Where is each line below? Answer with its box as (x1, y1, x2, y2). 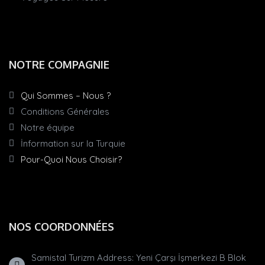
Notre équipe (21, 121, 75, 133)
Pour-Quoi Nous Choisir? (21, 153, 122, 165)
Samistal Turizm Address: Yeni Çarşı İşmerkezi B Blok (31, 251, 246, 263)
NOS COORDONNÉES (9, 219, 114, 233)
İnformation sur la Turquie (21, 137, 125, 149)
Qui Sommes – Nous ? (21, 89, 111, 101)
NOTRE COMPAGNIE (9, 57, 109, 71)
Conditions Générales (21, 105, 109, 117)
